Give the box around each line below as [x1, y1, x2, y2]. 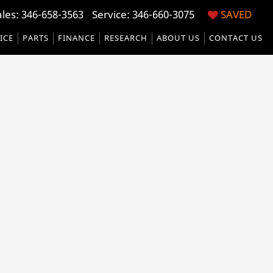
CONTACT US [208, 33, 263, 43]
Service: [91, 7, 132, 21]
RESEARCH [104, 33, 147, 43]
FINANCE [57, 33, 95, 43]
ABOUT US [156, 33, 200, 43]
